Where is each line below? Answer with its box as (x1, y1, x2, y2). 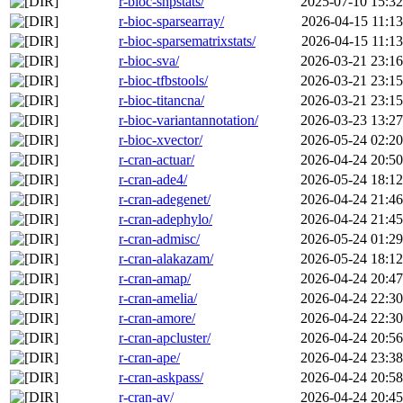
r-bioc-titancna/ (119, 93, 204, 109)
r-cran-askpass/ (119, 370, 203, 386)
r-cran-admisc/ (119, 231, 200, 247)
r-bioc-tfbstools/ (119, 73, 208, 89)
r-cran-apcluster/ (119, 330, 210, 346)
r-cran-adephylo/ (119, 211, 212, 228)
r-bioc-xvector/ (119, 132, 202, 148)
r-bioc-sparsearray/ (119, 13, 224, 30)
